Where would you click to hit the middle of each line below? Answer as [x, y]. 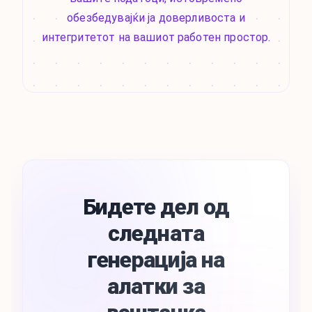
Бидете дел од [156, 207]
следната [156, 234]
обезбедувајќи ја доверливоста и [156, 18]
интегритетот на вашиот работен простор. [156, 38]
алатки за [156, 287]
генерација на [156, 260]
